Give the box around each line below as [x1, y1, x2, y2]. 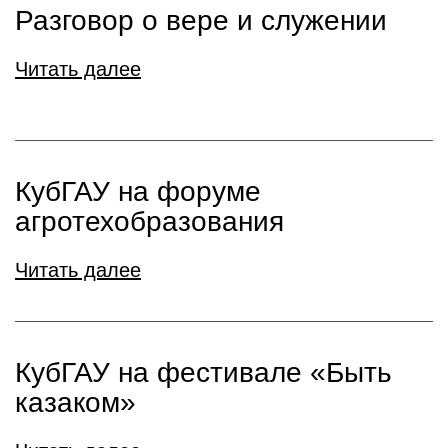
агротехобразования [15, 206, 284, 237]
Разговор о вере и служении [15, 5, 387, 36]
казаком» [15, 387, 136, 418]
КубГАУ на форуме [15, 176, 261, 207]
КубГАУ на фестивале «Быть [15, 357, 392, 388]
